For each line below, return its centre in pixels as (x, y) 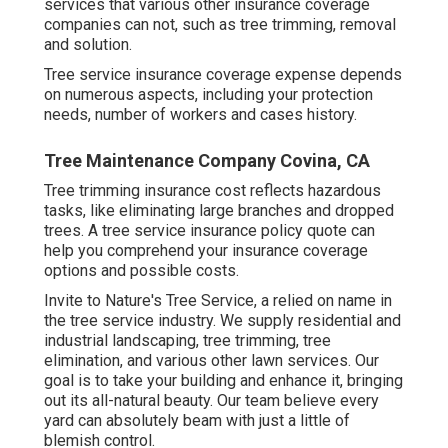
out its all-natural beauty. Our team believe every (211, 400)
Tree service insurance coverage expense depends (223, 74)
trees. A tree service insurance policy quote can (209, 230)
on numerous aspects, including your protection (208, 94)
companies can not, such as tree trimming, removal (220, 24)
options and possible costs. (141, 270)
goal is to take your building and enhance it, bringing (223, 380)
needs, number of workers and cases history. (200, 114)
